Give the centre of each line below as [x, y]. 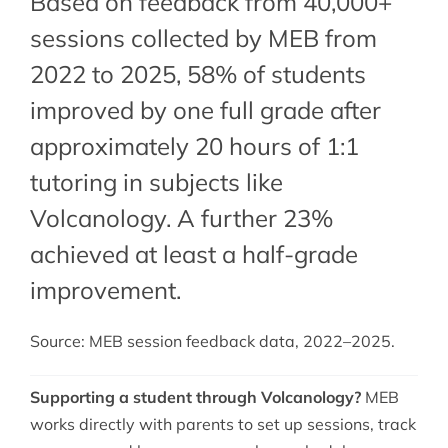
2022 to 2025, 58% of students [197, 74]
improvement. [105, 290]
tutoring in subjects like [156, 182]
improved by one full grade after [205, 110]
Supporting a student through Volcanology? [195, 397]
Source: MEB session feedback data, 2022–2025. [212, 341]
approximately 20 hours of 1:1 [194, 146]
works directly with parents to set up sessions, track [222, 424]
